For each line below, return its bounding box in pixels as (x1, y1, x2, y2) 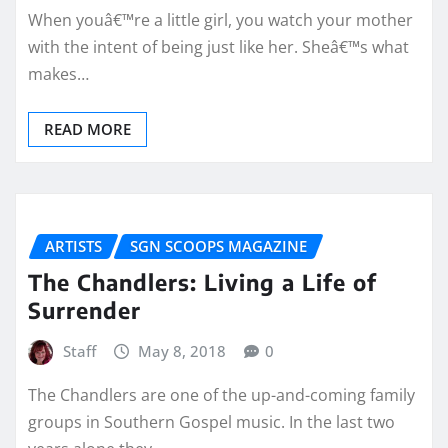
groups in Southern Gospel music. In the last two (28, 410, 395, 433)
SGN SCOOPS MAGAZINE (130, 235, 307, 256)
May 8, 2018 (138, 341, 227, 362)
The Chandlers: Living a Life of (28, 268, 377, 297)
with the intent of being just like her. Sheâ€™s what (28, 35, 409, 58)
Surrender (28, 296, 141, 325)
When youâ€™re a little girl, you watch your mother (28, 8, 413, 31)
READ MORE (44, 118, 131, 139)
